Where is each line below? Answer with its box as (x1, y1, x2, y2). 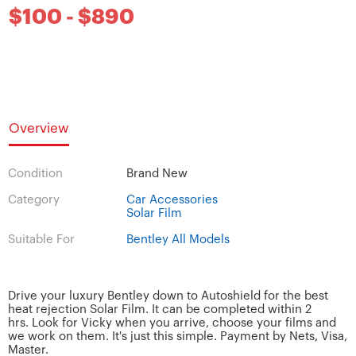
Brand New (126, 167, 188, 180)
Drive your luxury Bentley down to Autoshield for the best (8, 289, 328, 302)
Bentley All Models (126, 233, 230, 246)
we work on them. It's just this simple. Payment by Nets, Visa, (8, 330, 347, 342)
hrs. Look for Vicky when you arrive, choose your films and (8, 316, 336, 329)
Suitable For (8, 233, 75, 246)
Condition (8, 167, 63, 180)
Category (8, 193, 60, 206)
